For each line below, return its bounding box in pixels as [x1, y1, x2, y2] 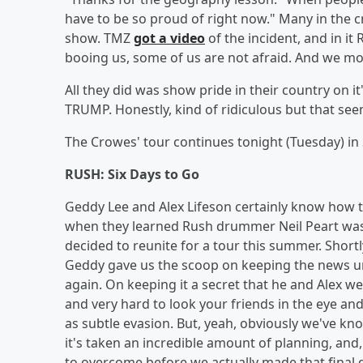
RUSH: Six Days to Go [65, 165, 199, 183]
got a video [134, 29, 205, 47]
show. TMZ [65, 29, 134, 47]
